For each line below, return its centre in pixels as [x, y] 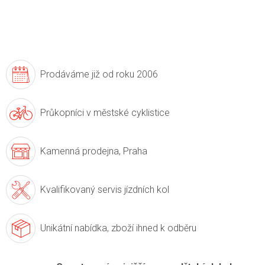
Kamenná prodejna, [80, 151]
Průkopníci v [66, 113]
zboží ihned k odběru [153, 228]
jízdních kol [146, 190]
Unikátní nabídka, [75, 228]
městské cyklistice [130, 113]
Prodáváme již [70, 75]
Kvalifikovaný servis [81, 190]
